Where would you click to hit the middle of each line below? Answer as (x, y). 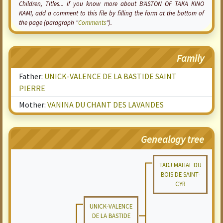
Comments (92, 22)
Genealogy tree (172, 139)
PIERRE (32, 88)
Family (190, 58)
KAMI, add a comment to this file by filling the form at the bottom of (111, 13)
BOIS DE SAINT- (180, 174)
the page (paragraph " (49, 22)
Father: (32, 76)
